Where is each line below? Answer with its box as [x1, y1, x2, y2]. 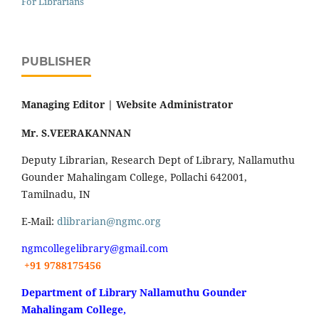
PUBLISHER [21, 55, 91, 69]
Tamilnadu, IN [21, 187, 90, 202]
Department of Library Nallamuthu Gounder [21, 286, 246, 300]
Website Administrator [116, 97, 233, 111]
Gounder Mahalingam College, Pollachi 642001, [21, 170, 247, 184]
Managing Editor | [21, 97, 116, 111]
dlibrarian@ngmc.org [57, 214, 161, 229]
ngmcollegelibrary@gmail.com [21, 241, 168, 256]
